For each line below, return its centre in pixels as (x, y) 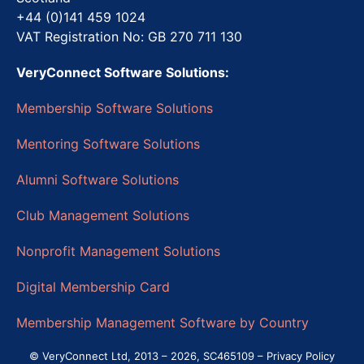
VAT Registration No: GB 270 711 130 (129, 36)
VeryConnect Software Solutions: (124, 72)
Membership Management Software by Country (162, 322)
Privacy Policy (301, 355)
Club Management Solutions (103, 215)
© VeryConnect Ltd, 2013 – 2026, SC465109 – (148, 355)
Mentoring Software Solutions (108, 143)
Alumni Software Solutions (97, 179)
